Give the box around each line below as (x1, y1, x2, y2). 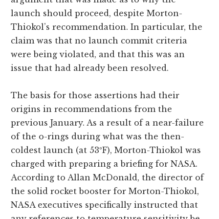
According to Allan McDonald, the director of (11, 172, 204, 182)
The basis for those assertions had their (11, 90, 180, 100)
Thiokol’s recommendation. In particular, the (11, 22, 203, 32)
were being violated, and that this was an (11, 49, 185, 59)
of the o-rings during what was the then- (11, 131, 185, 141)
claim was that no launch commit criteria (11, 35, 188, 45)
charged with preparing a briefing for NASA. (11, 158, 198, 169)
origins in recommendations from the (11, 104, 173, 114)
